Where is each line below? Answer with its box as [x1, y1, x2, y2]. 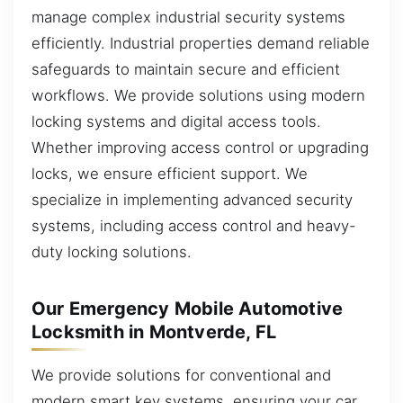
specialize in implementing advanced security [31, 190, 353, 209]
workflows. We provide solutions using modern [31, 85, 365, 104]
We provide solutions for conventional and [31, 365, 331, 384]
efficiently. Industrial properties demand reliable [31, 33, 370, 52]
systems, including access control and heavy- [31, 216, 356, 235]
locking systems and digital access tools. [31, 112, 321, 130]
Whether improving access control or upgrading [31, 138, 369, 157]
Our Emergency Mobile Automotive [31, 297, 344, 319]
